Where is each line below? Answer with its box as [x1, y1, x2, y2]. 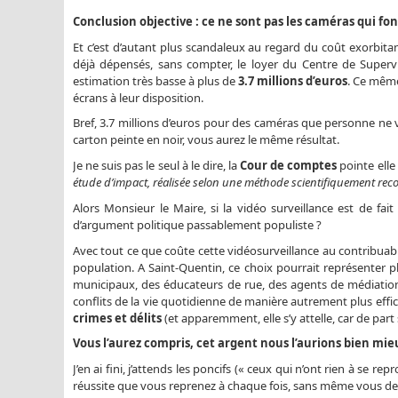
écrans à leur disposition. [73, 89, 203, 106]
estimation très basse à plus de [73, 72, 238, 89]
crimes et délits [73, 309, 162, 326]
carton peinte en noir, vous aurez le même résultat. [73, 131, 339, 148]
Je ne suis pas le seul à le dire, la [73, 157, 241, 173]
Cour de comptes [240, 157, 338, 173]
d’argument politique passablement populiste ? [73, 216, 322, 233]
